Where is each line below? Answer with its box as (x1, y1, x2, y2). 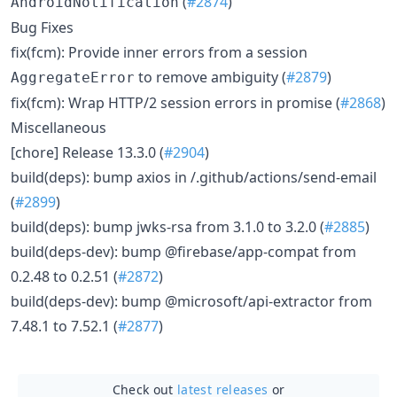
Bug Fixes (11, 18, 74, 37)
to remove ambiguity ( (135, 67, 286, 87)
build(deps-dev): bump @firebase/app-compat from (11, 242, 356, 261)
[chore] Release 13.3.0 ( (11, 143, 164, 162)
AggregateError (11, 69, 135, 86)
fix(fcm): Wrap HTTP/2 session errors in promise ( (11, 93, 340, 113)
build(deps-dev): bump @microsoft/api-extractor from (11, 292, 372, 311)
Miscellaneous (11, 118, 106, 137)
